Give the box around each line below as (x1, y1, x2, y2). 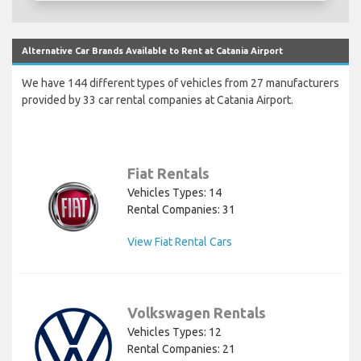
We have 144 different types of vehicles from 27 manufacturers (22, 77, 339, 90)
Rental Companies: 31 (127, 203, 235, 217)
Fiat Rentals (127, 165, 210, 182)
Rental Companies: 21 (127, 342, 235, 356)
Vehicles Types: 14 (127, 186, 222, 200)
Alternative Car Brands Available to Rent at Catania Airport (22, 46, 283, 56)
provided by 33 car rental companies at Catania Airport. (22, 93, 293, 107)
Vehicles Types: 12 (127, 326, 222, 339)
